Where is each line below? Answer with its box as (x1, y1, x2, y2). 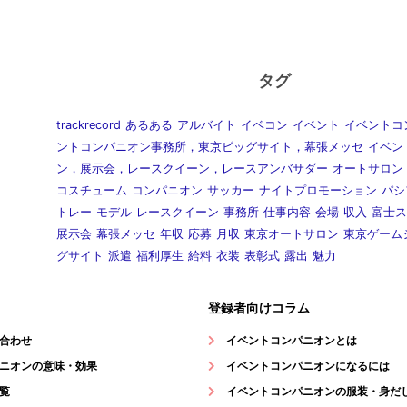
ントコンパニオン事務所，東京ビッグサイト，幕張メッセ (56, 140, 363, 154)
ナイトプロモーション (259, 184, 377, 198)
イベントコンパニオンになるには (225, 360, 390, 373)
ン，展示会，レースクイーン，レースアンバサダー (56, 162, 328, 176)
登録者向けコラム (207, 301, 310, 316)
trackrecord (56, 118, 121, 133)
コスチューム (56, 184, 127, 198)
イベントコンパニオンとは (225, 334, 357, 348)
